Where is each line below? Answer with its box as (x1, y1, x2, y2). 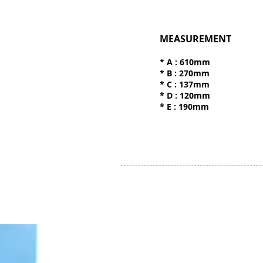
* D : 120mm (160, 90, 210, 101)
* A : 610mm (160, 56, 210, 68)
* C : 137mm (160, 79, 210, 90)
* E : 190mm (160, 101, 209, 112)
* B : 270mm (160, 68, 210, 79)
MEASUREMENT (160, 32, 231, 45)
